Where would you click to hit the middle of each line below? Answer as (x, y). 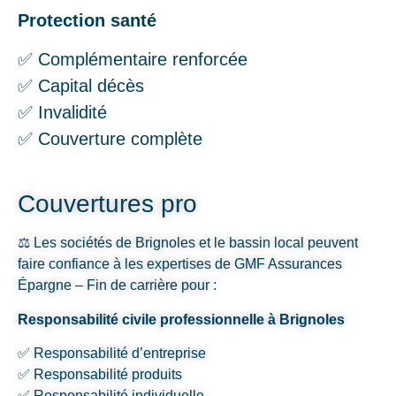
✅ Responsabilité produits (100, 375)
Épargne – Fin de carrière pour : (117, 286)
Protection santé (87, 20)
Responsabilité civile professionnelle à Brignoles (181, 319)
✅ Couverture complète (110, 139)
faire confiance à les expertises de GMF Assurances (180, 264)
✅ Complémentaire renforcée (133, 60)
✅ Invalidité (62, 113)
